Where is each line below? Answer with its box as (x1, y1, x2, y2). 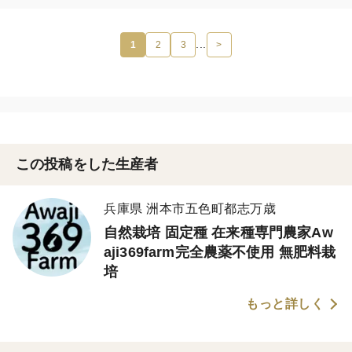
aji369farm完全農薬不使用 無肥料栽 (104, 244, 336, 260)
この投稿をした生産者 (16, 156, 159, 172)
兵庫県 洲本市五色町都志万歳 (104, 201, 276, 215)
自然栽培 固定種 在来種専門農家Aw (104, 224, 333, 240)
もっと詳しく (246, 296, 324, 310)
